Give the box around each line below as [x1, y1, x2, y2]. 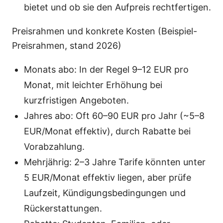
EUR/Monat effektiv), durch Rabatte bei [24, 126, 191, 137]
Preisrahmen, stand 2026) [12, 40, 121, 51]
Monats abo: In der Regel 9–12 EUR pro [24, 64, 189, 75]
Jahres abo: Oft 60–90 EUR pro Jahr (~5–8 [24, 111, 205, 121]
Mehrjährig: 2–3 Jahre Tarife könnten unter [24, 157, 206, 168]
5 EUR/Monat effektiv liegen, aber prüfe [24, 172, 191, 183]
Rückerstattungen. [24, 203, 102, 214]
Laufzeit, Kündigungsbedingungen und [24, 188, 186, 199]
